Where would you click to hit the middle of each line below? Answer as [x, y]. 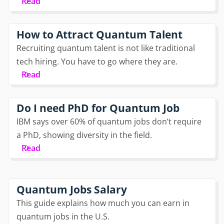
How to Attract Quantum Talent [99, 34]
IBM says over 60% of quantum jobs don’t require [109, 121]
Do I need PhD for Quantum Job [98, 108]
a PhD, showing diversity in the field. [84, 135]
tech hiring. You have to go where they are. [97, 61]
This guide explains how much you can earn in [103, 203]
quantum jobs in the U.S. [63, 216]
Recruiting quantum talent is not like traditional [106, 48]
